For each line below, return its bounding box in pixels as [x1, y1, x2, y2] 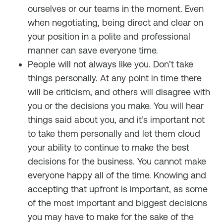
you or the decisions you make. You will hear [28, 101, 204, 111]
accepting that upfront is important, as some [28, 184, 208, 194]
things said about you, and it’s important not [28, 114, 205, 125]
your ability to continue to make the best [28, 142, 189, 153]
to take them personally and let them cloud [28, 128, 200, 139]
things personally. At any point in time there [28, 73, 202, 83]
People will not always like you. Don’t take [28, 59, 193, 69]
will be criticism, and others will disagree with [28, 87, 210, 97]
